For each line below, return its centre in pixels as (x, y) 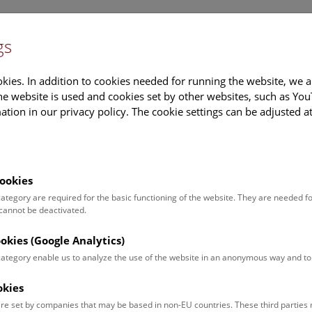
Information (165, 72)
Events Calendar (244, 72)
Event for (43, 289)
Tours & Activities (114, 123)
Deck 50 (224, 123)
